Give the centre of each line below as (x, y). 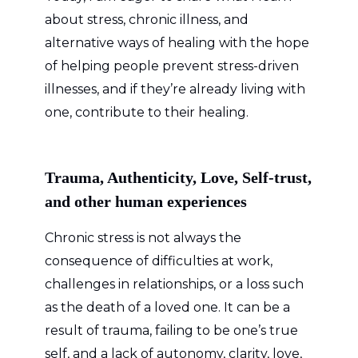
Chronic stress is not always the (143, 237)
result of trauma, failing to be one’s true (171, 330)
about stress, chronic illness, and (147, 19)
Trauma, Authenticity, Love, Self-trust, (178, 177)
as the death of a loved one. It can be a (167, 307)
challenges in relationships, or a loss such (174, 284)
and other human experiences (146, 201)
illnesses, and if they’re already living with (175, 89)
